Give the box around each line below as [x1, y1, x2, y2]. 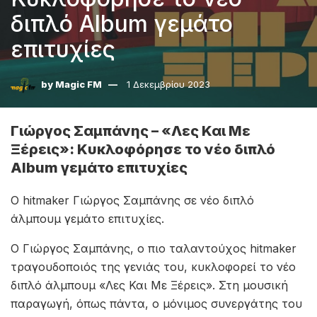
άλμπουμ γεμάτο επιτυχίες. [11, 212, 164, 226]
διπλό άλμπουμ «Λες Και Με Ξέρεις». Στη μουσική [11, 278, 288, 292]
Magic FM [55, 79, 102, 91]
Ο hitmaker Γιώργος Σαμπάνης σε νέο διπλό [11, 193, 254, 207]
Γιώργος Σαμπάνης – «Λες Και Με [11, 122, 250, 139]
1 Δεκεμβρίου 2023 [127, 79, 210, 91]
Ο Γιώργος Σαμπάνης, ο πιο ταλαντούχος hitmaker [11, 241, 296, 255]
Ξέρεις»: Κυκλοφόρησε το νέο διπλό [11, 141, 275, 158]
